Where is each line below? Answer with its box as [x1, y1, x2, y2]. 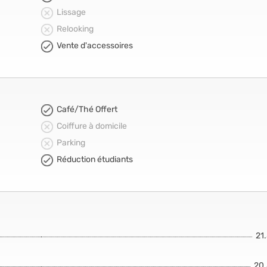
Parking [57, 138, 85, 148]
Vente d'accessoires [57, 41, 133, 51]
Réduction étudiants [57, 154, 133, 164]
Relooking [57, 24, 94, 34]
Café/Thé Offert [57, 104, 117, 114]
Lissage [57, 7, 86, 17]
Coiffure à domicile [57, 121, 127, 131]
